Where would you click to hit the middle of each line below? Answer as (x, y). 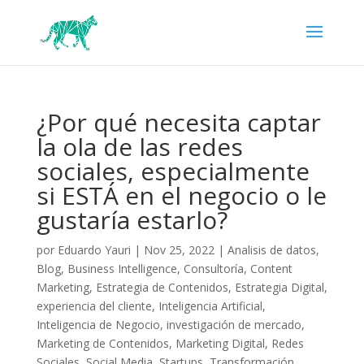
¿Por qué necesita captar (178, 122)
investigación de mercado (234, 325)
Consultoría (213, 269)
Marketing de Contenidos (102, 343)
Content (271, 269)
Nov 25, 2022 (179, 250)
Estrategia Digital (279, 287)
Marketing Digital (220, 343)
